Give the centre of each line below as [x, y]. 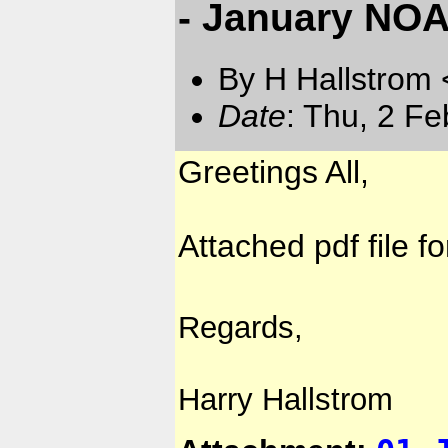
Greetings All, [273, 172]
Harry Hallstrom [285, 400]
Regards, [240, 328]
